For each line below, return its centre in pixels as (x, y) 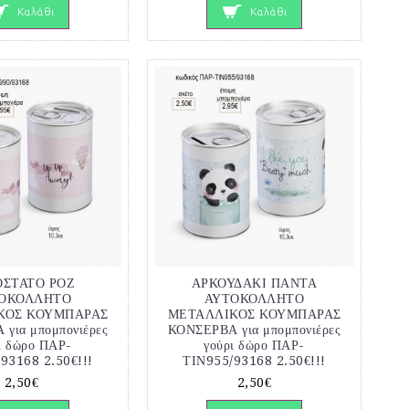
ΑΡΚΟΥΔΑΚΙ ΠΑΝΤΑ (254, 283)
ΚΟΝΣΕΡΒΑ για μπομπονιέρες (254, 330)
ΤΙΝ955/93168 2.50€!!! (254, 361)
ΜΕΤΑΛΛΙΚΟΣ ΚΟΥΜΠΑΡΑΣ (254, 315)
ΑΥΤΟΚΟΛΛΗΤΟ (254, 299)
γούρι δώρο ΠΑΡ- (254, 346)
